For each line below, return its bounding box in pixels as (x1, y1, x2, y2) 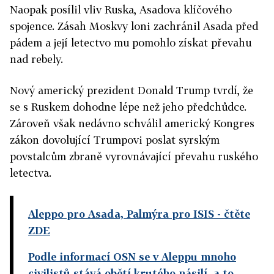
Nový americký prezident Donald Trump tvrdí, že (10, 84, 253, 97)
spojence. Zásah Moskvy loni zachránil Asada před (10, 20, 258, 33)
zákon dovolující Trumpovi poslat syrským (10, 133, 220, 147)
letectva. (10, 166, 51, 180)
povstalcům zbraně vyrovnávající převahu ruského (10, 150, 258, 163)
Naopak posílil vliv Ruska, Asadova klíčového (10, 3, 232, 17)
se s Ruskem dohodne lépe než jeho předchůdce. (10, 100, 246, 114)
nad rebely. (10, 53, 63, 66)
